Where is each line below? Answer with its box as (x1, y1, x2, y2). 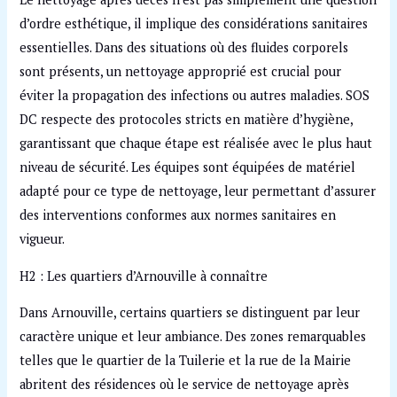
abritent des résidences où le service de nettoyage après (19, 376, 350, 393)
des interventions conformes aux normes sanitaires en (19, 206, 337, 224)
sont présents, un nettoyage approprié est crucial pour (19, 63, 342, 81)
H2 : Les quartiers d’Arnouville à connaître (19, 267, 269, 284)
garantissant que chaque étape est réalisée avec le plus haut (19, 135, 373, 152)
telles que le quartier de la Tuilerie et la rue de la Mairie (19, 352, 352, 370)
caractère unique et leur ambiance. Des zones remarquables (19, 328, 367, 346)
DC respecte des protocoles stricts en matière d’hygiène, (19, 111, 354, 128)
